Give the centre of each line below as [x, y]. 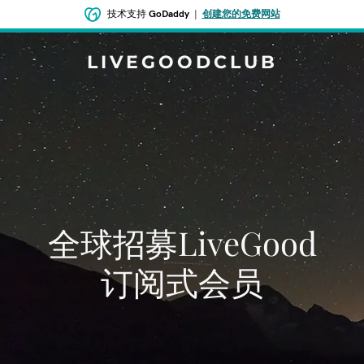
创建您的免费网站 [241, 14]
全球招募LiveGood [182, 243]
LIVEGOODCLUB [182, 62]
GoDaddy [169, 14]
